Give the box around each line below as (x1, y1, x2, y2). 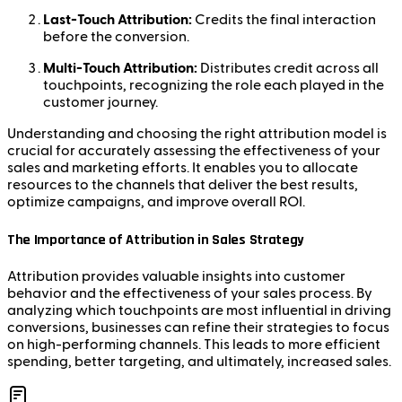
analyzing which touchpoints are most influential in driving (7, 302, 391, 318)
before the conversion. (43, 30, 189, 45)
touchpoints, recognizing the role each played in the (43, 78, 384, 93)
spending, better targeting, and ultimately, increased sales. (7, 354, 391, 369)
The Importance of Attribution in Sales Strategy (7, 230, 304, 249)
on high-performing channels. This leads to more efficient (7, 336, 380, 352)
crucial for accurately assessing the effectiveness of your (7, 144, 380, 159)
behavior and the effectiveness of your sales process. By (7, 285, 372, 301)
